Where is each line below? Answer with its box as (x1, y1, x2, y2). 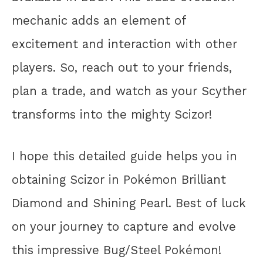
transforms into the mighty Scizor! (12, 107, 212, 122)
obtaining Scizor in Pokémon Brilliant (12, 172, 226, 187)
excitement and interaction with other (12, 37, 237, 52)
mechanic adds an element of (12, 14, 186, 28)
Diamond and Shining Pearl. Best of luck (12, 195, 246, 210)
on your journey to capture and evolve (12, 219, 236, 234)
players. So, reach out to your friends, (12, 60, 232, 75)
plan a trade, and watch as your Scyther (12, 84, 247, 99)
